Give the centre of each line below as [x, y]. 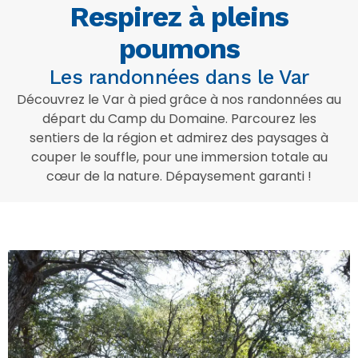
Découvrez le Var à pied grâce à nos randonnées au [179, 99]
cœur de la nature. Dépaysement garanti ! [179, 176]
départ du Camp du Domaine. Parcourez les [179, 119]
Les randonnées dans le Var [179, 77]
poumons [179, 49]
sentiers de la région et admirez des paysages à [179, 138]
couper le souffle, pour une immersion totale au [179, 157]
